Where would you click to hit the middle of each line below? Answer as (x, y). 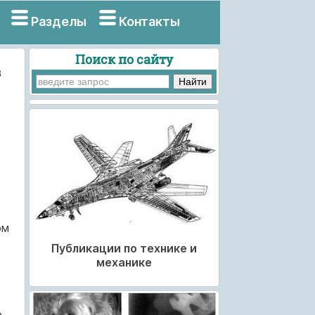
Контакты (150, 21)
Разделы (58, 21)
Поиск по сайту (124, 59)
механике (124, 262)
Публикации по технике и (124, 248)
